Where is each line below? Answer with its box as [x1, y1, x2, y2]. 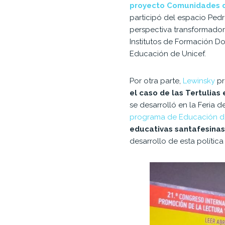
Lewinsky [183, 76, 217, 85]
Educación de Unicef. [130, 49, 206, 58]
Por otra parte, [130, 76, 183, 85]
